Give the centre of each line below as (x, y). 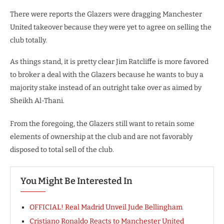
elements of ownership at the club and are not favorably (101, 136)
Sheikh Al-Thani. (37, 100)
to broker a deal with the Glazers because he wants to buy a (107, 74)
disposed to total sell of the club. (62, 149)
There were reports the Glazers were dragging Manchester (106, 14)
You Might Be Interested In (76, 181)
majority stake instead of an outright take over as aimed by (106, 87)
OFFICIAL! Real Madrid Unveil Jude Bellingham (106, 207)
